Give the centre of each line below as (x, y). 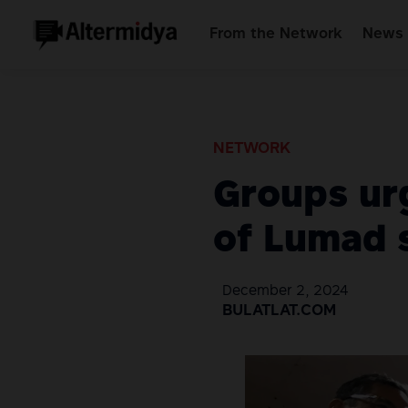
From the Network (276, 35)
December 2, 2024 (286, 292)
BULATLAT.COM (280, 312)
